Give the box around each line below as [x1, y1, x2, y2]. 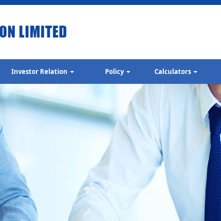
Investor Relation [11, 67, 69, 76]
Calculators [154, 67, 192, 76]
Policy [105, 67, 125, 76]
